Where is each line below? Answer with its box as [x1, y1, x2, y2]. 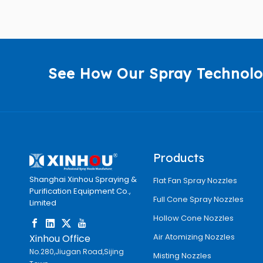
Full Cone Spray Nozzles [153, 194, 244, 205]
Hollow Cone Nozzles [153, 213, 234, 224]
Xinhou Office [29, 232, 90, 245]
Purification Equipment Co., [29, 186, 131, 197]
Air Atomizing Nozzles [153, 231, 235, 242]
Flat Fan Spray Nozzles [153, 175, 237, 186]
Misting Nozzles [153, 250, 211, 261]
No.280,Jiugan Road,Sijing [29, 247, 124, 257]
